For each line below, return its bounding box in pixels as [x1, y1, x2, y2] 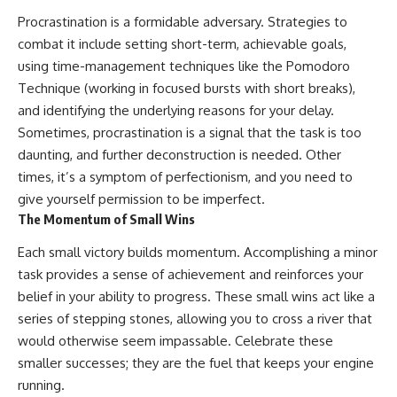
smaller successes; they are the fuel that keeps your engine [18, 354, 374, 371]
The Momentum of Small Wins [18, 211, 195, 228]
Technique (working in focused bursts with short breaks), [18, 80, 355, 97]
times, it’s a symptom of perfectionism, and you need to [18, 168, 353, 186]
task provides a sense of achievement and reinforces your [18, 265, 363, 283]
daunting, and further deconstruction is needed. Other [18, 146, 341, 164]
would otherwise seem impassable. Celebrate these [18, 331, 333, 349]
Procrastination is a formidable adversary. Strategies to [18, 13, 347, 31]
